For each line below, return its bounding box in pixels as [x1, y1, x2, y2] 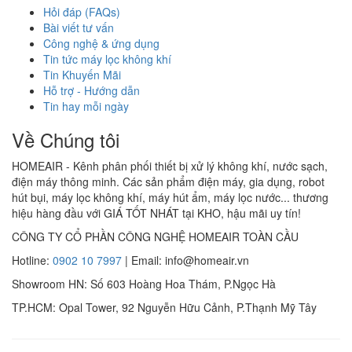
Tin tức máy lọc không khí [43, 50, 171, 67]
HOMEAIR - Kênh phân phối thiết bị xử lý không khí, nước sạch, [12, 157, 328, 174]
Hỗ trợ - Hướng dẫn [43, 82, 140, 98]
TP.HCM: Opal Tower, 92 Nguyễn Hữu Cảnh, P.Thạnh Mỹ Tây [12, 299, 317, 315]
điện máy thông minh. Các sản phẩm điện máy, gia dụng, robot [12, 173, 324, 189]
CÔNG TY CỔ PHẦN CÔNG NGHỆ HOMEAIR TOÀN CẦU [12, 228, 299, 244]
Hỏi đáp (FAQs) [43, 3, 120, 20]
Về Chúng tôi [12, 125, 119, 153]
